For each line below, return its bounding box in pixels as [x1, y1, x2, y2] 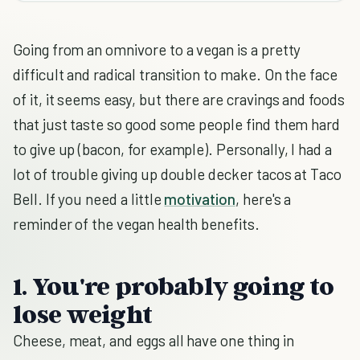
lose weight [13, 298, 153, 329]
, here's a [235, 190, 292, 208]
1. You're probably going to [13, 270, 333, 301]
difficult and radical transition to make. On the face [13, 65, 337, 84]
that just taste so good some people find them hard [13, 115, 341, 133]
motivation [164, 190, 235, 208]
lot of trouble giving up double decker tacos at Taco [13, 165, 342, 183]
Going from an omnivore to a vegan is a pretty [13, 40, 301, 59]
